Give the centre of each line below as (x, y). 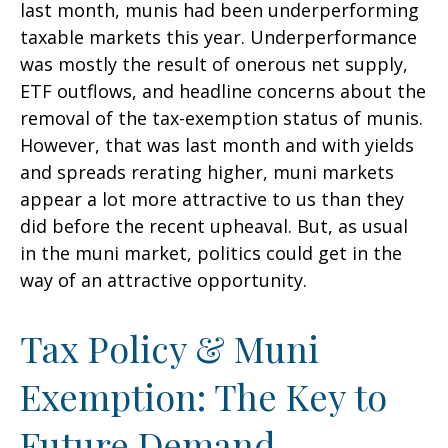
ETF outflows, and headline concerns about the (223, 91)
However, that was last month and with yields (217, 145)
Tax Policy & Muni (169, 348)
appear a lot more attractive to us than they (212, 199)
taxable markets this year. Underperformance (218, 37)
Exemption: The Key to (203, 396)
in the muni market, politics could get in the (211, 253)
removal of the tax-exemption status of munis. (221, 118)
